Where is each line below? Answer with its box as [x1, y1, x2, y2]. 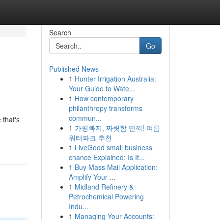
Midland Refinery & [74, 182, 134, 192]
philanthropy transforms [68, 103, 142, 113]
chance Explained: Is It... [68, 152, 145, 162]
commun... [68, 113, 102, 123]
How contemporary [74, 93, 134, 103]
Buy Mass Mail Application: [74, 162, 158, 172]
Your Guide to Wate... [68, 83, 135, 93]
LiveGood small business [74, 142, 152, 152]
